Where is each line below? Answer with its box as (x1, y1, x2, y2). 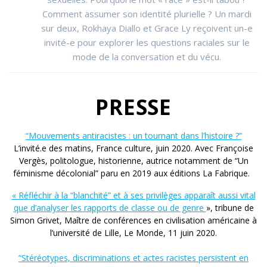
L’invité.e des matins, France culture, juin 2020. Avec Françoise (14, 142, 253, 154)
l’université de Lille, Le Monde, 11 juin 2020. (50, 227, 217, 239)
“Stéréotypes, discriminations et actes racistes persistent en (18, 252, 249, 264)
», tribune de (206, 202, 254, 214)
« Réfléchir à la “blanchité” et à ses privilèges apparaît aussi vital (11, 190, 256, 201)
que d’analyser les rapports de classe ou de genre (13, 202, 206, 214)
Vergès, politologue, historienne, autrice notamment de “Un (18, 155, 249, 167)
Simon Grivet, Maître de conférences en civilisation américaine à (10, 215, 257, 226)
